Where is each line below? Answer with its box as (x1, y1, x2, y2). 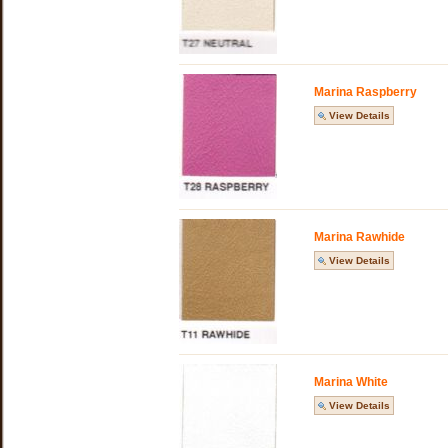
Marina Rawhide (314, 230, 405, 244)
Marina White (314, 375, 388, 389)
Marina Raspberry (314, 85, 417, 99)
